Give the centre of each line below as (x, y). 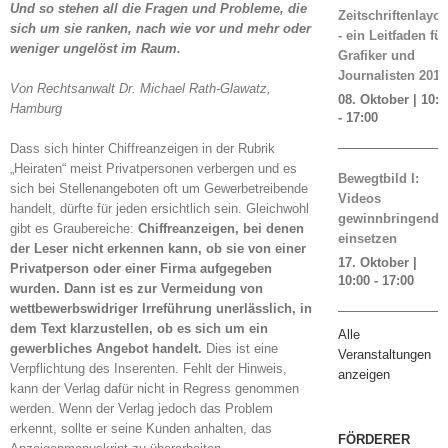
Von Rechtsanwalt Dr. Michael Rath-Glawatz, (140, 88)
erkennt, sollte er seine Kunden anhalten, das (141, 428)
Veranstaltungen (384, 354)
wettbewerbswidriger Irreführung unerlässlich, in (161, 308)
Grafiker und (376, 55)
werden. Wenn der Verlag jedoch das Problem (141, 408)
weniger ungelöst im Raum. (95, 48)
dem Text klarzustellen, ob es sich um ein (139, 328)
